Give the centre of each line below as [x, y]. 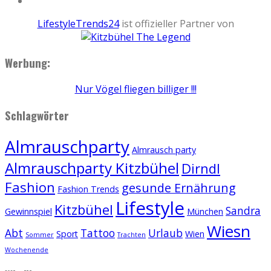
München [205, 211]
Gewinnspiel [28, 211]
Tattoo [98, 233]
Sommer [40, 234]
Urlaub [165, 233]
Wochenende [27, 250]
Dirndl [201, 168]
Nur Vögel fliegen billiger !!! [135, 89]
